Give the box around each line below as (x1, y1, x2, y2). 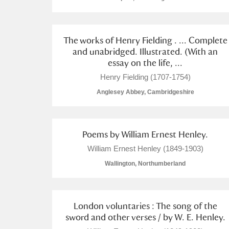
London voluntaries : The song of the (73, 200, 217, 211)
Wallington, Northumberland (105, 160, 186, 167)
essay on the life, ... (108, 57, 182, 68)
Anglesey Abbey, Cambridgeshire (96, 88, 194, 96)
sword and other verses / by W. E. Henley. (65, 212, 225, 222)
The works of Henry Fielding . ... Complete (63, 35, 227, 45)
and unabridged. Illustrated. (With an (73, 46, 218, 57)
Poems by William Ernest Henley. (82, 129, 208, 140)
